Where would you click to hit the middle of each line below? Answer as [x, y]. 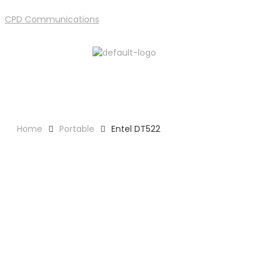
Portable [77, 129]
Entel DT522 [136, 129]
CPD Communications [52, 19]
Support [247, 60]
